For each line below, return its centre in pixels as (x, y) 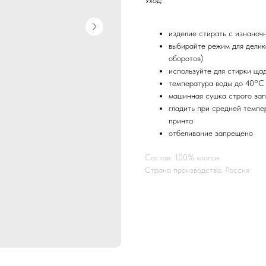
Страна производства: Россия (197, 170)
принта (181, 120)
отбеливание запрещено (211, 133)
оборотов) (186, 58)
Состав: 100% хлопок (182, 157)
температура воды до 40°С (216, 83)
